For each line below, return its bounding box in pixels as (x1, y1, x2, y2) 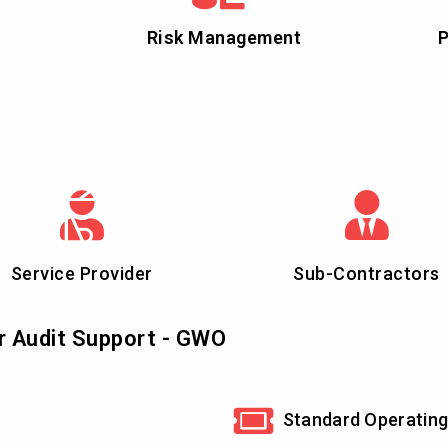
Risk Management (146, 26, 302, 48)
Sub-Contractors (293, 262, 440, 284)
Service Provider (10, 262, 153, 284)
